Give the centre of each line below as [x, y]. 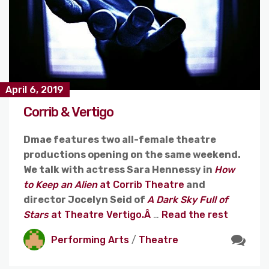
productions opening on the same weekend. [132, 155]
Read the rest [195, 215]
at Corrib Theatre [141, 185]
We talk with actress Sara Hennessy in [119, 170]
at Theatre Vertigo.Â [101, 215]
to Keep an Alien [60, 185]
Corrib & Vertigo [68, 112]
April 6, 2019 [35, 90]
